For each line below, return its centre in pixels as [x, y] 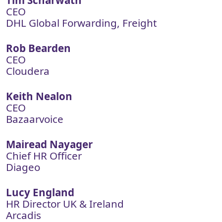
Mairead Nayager [49, 144]
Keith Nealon [39, 96]
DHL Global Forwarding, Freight [81, 23]
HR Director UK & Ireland [65, 204]
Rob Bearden [38, 48]
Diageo [23, 167]
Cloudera [28, 71]
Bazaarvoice [35, 119]
